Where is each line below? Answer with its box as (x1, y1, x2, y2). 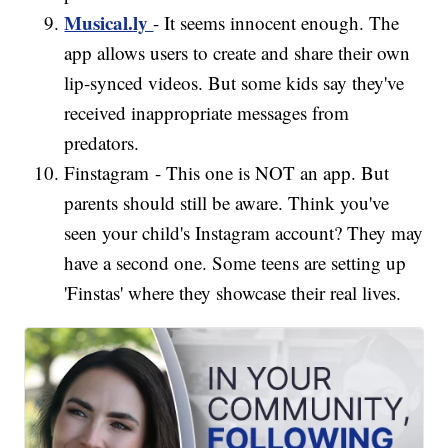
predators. (64, 130, 146, 156)
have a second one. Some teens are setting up (64, 250, 407, 276)
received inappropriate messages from (64, 100, 350, 126)
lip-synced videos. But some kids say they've (64, 70, 405, 96)
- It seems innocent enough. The (153, 10, 400, 36)
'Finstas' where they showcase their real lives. (64, 280, 408, 306)
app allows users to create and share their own (64, 40, 411, 66)
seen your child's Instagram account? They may (64, 220, 424, 246)
